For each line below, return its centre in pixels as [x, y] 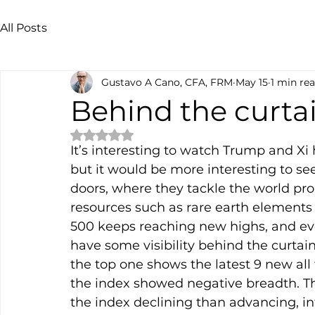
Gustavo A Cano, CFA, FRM [167, 82]
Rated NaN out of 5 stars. [162, 134]
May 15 [252, 82]
